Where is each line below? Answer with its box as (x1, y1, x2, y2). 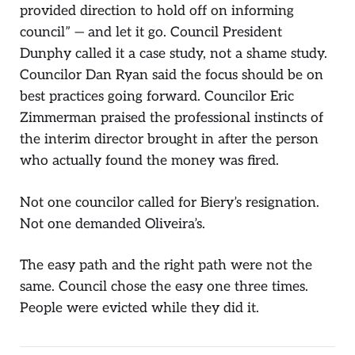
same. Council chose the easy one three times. (20, 278, 308, 296)
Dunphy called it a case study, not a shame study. (20, 44, 327, 62)
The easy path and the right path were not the (20, 257, 312, 274)
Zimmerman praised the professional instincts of (20, 109, 323, 126)
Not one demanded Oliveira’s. (20, 215, 205, 232)
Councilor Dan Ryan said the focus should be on (20, 66, 323, 83)
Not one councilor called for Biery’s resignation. (20, 193, 319, 211)
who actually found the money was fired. (20, 151, 279, 169)
